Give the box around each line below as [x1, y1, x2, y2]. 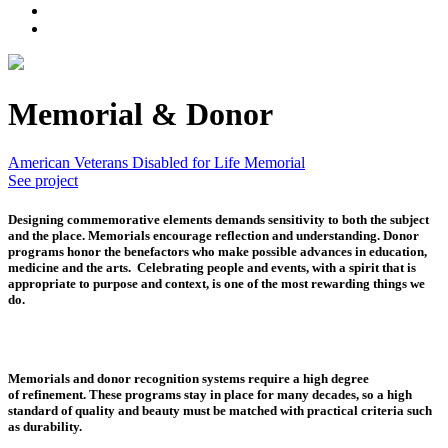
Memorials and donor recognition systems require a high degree [8, 370, 369, 386]
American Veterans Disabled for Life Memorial [8, 154, 305, 172]
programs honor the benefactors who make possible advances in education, [8, 244, 427, 260]
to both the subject [325, 212, 429, 228]
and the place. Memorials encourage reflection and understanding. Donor [8, 228, 419, 244]
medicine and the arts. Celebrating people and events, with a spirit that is [8, 260, 416, 276]
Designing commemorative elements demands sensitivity [8, 212, 325, 228]
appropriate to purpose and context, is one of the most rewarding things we [8, 276, 425, 292]
